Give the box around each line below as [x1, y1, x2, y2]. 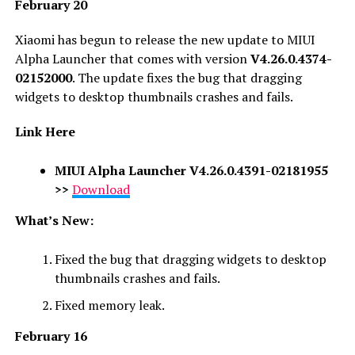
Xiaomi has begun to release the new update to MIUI [14, 30, 315, 48]
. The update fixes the [71, 68, 198, 86]
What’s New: [14, 211, 94, 229]
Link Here [14, 122, 75, 140]
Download [71, 180, 130, 198]
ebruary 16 [21, 326, 87, 345]
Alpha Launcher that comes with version [14, 49, 250, 67]
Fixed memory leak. [54, 296, 165, 314]
